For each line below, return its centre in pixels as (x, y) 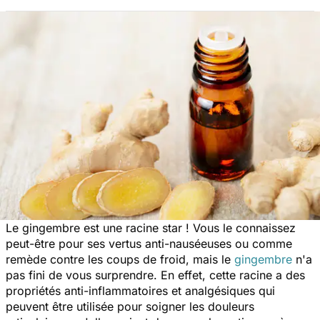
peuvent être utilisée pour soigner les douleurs (130, 307)
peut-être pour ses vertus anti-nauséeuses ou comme (149, 244)
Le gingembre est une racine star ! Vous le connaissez (151, 228)
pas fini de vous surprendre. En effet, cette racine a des (155, 275)
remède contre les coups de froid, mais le (120, 260)
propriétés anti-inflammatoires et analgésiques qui (140, 291)
